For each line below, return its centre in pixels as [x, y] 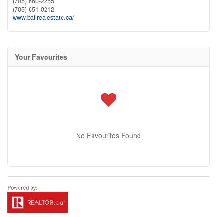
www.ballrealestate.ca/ [43, 17]
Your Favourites [41, 56]
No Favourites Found [108, 135]
